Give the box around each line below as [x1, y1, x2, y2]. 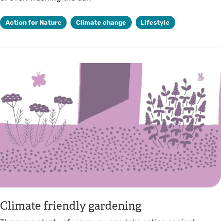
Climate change [75, 18, 126, 26]
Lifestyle [141, 18, 170, 26]
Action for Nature [5, 18, 62, 26]
